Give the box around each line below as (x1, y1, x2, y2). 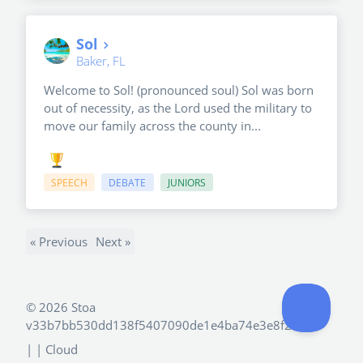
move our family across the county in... (44, 117, 261, 135)
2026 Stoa (39, 299, 96, 316)
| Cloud (36, 341, 78, 358)
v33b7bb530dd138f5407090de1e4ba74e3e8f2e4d (26, 317, 313, 334)
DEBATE (109, 175, 147, 190)
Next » (96, 233, 130, 250)
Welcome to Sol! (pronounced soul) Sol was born (44, 82, 314, 99)
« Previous (30, 233, 88, 250)
